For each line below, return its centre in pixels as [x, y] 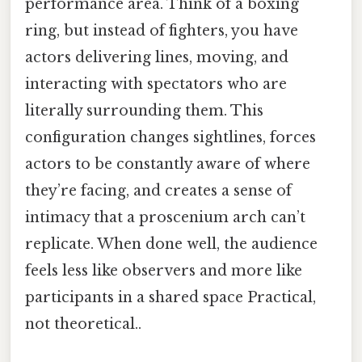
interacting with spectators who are [156, 84]
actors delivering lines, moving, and [157, 57]
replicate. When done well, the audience [171, 244]
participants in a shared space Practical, [170, 297]
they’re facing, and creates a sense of [158, 190]
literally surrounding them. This [144, 110]
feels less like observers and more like [164, 270]
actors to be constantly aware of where [168, 164]
